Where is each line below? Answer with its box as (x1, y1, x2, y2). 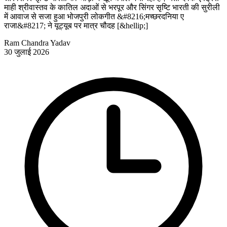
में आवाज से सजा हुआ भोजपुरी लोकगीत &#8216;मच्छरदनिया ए (4, 12, 184, 21)
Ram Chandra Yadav (4, 39, 70, 48)
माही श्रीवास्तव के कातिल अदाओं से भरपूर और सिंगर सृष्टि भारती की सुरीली (4, 3, 220, 12)
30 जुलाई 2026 (4, 48, 49, 57)
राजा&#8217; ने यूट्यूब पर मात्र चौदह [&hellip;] (4, 21, 148, 30)
